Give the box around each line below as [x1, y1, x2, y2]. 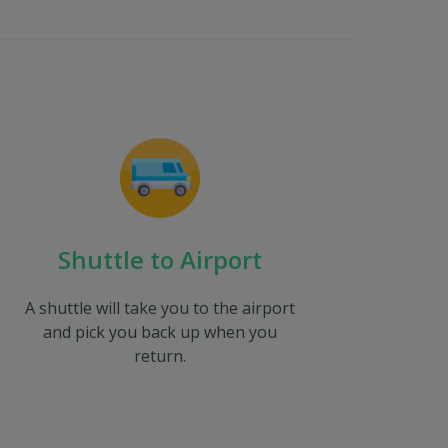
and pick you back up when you [43, 321, 277, 343]
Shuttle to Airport [58, 243, 262, 276]
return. [134, 345, 186, 367]
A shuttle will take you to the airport [25, 297, 295, 319]
